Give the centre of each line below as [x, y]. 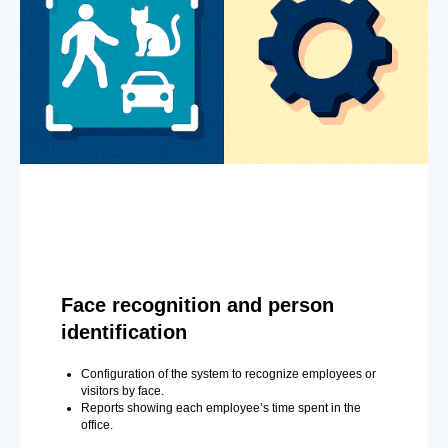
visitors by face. [122, 390]
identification [123, 331]
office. [96, 424]
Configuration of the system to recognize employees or [228, 373]
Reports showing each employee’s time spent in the [220, 407]
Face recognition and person [197, 304]
